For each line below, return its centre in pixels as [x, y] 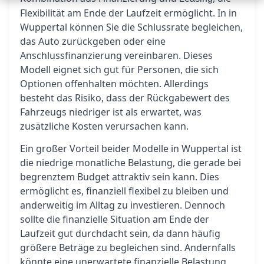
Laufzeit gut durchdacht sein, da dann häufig [120, 233]
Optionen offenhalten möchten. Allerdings [114, 84]
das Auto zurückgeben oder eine [93, 41]
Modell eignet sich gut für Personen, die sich [119, 70]
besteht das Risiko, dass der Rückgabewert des [125, 98]
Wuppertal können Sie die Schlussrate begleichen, [131, 27]
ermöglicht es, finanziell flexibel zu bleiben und [124, 191]
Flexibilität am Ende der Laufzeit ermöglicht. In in [128, 13]
